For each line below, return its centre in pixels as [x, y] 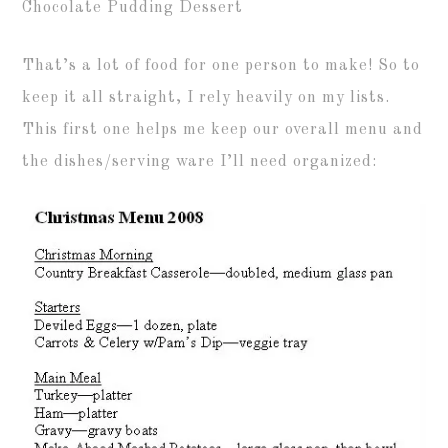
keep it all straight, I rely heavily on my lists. [206, 98]
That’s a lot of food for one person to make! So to [221, 66]
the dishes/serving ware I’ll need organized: [200, 162]
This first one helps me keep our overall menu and [223, 130]
